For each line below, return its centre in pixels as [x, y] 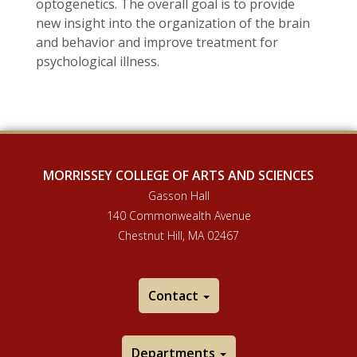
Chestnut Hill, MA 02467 [178, 235]
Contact [175, 296]
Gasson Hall [178, 196]
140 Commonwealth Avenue [178, 216]
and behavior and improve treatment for [157, 42]
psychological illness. [98, 61]
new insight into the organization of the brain [173, 23]
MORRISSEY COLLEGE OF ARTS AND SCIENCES [178, 175]
